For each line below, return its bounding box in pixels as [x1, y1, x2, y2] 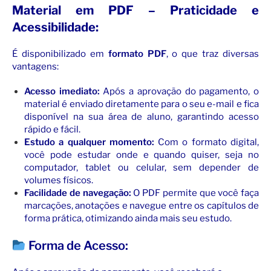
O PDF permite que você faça [131, 188, 259, 199]
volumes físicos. [24, 175, 93, 186]
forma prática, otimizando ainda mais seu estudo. [24, 213, 232, 224]
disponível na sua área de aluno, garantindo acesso [24, 111, 259, 123]
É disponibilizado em [12, 48, 108, 60]
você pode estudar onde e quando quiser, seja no [24, 149, 259, 161]
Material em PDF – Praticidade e [12, 3, 259, 18]
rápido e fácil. [24, 124, 80, 135]
